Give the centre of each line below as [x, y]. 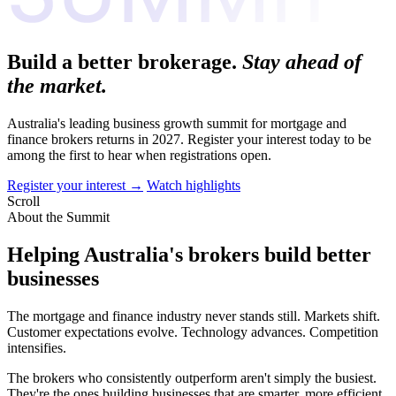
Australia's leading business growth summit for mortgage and [177, 123]
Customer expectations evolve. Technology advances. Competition [193, 331]
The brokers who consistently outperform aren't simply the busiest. [192, 377]
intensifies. [37, 347]
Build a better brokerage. [125, 61]
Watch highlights [194, 185]
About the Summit [58, 217]
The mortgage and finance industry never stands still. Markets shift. [194, 316]
